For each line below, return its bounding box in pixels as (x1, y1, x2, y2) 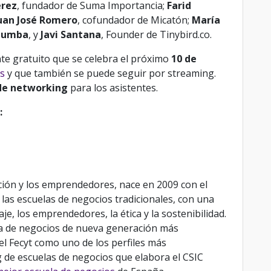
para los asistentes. (70, 81, 158, 95)
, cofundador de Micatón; (77, 13, 192, 27)
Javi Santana (40, 28, 101, 42)
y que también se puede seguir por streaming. (4, 67, 216, 80)
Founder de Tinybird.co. (105, 28, 212, 42)
